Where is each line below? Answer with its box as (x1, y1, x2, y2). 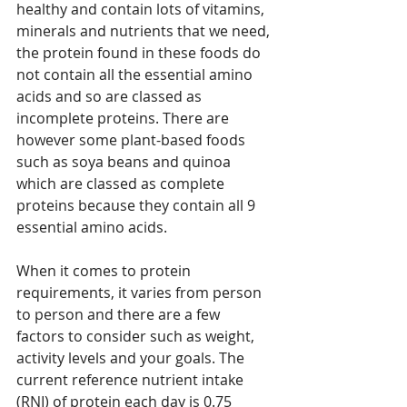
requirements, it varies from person (16, 283, 265, 303)
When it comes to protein (16, 261, 194, 282)
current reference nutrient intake (16, 370, 247, 391)
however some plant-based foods (16, 130, 249, 151)
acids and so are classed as (16, 86, 205, 107)
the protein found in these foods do (16, 43, 264, 64)
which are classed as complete (16, 174, 228, 194)
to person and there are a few (16, 304, 223, 325)
